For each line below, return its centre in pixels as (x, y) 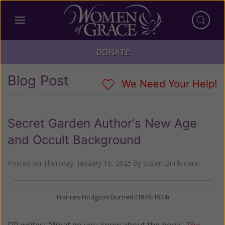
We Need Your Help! (168, 84)
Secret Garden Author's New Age (102, 123)
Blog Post (38, 81)
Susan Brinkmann (172, 163)
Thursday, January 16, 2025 (87, 163)
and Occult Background (74, 140)
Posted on (25, 163)
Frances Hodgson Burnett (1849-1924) (113, 197)
